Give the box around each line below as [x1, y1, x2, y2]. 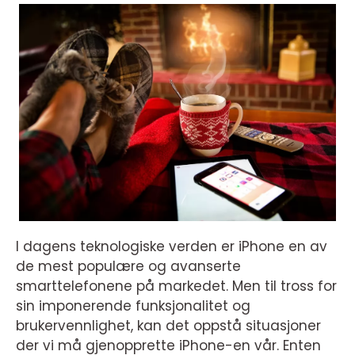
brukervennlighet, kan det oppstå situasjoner [16, 316, 321, 335]
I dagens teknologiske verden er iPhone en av [16, 237, 327, 256]
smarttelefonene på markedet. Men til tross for [16, 277, 337, 296]
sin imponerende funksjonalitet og [16, 296, 250, 315]
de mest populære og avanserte [16, 257, 241, 276]
